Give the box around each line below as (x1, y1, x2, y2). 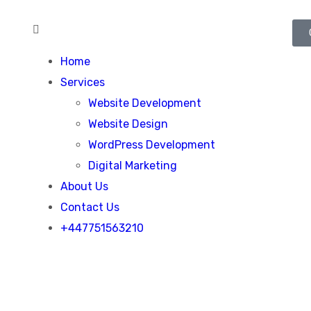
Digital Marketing (88, 159, 178, 172)
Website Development (88, 96, 202, 110)
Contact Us (60, 201, 120, 214)
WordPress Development (88, 138, 216, 151)
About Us (60, 180, 109, 193)
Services (60, 76, 106, 89)
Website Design (88, 117, 169, 131)
